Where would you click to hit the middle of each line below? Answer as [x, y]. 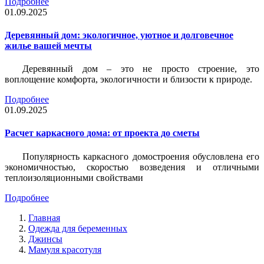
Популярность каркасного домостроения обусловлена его [141, 156]
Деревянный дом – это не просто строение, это [141, 69]
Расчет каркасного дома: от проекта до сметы [102, 133]
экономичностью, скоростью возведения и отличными [132, 167]
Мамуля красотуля [65, 249]
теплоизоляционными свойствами [74, 177]
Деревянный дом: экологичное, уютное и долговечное [119, 35]
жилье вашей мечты [48, 45]
